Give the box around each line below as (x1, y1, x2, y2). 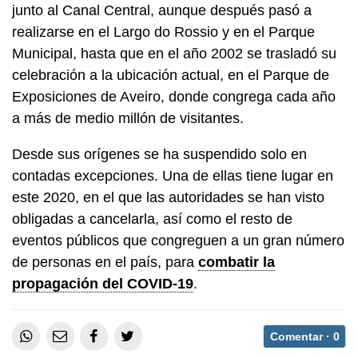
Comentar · (269, 330, 333, 343)
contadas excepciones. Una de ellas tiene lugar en (12, 168, 333, 185)
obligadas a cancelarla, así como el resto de (12, 211, 292, 228)
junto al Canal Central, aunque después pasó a (12, 2, 312, 19)
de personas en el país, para (12, 254, 198, 271)
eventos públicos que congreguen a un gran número (12, 233, 344, 249)
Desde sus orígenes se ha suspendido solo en (12, 146, 307, 163)
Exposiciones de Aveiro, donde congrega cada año (12, 89, 336, 105)
